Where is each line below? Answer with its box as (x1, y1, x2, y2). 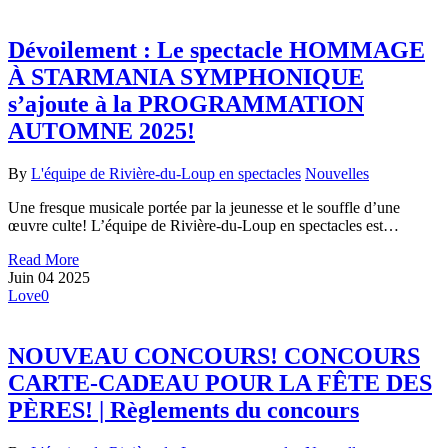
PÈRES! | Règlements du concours (8, 397, 359, 424)
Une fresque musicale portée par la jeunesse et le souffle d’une (8, 199, 400, 217)
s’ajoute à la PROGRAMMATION (8, 91, 364, 118)
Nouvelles (305, 165, 369, 183)
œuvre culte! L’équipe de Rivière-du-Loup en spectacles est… (8, 217, 399, 235)
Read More (8, 251, 79, 269)
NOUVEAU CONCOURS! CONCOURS (8, 343, 420, 370)
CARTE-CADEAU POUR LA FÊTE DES (8, 370, 432, 397)
